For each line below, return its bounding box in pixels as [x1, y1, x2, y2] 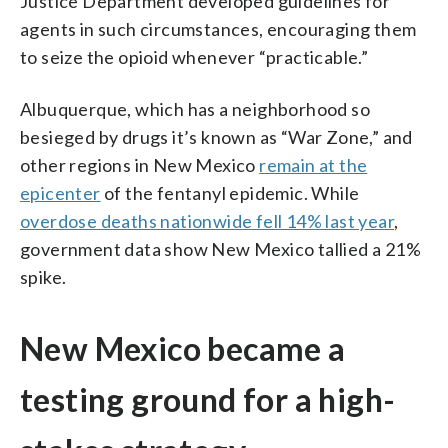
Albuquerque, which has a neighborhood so [20, 97, 370, 120]
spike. [20, 265, 67, 288]
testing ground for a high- [20, 379, 396, 419]
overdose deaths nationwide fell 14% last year [20, 209, 394, 232]
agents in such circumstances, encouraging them [20, 17, 417, 40]
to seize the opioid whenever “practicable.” [20, 45, 369, 68]
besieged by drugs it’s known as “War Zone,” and [20, 125, 413, 148]
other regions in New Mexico [20, 153, 260, 176]
